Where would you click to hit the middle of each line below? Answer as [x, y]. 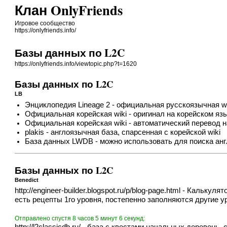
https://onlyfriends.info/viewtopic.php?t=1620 [76, 64]
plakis [35, 132]
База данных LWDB [59, 141]
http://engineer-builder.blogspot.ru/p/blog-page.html [98, 191]
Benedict [27, 180]
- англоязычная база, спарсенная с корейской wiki [133, 132]
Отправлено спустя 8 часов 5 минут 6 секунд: [80, 219]
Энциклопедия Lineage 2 [68, 105]
